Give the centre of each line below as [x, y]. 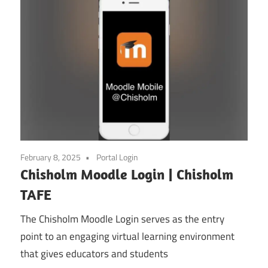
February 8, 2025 [51, 157]
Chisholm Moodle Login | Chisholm [127, 174]
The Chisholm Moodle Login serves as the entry [122, 219]
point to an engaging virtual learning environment [127, 236]
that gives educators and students [94, 253]
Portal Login [117, 157]
